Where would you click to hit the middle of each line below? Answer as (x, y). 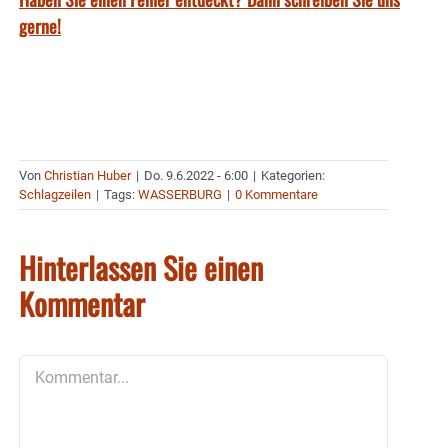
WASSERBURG (180, 194)
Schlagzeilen (55, 194)
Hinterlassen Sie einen (141, 267)
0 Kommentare (276, 194)
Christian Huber (87, 175)
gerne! (40, 25)
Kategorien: (293, 175)
